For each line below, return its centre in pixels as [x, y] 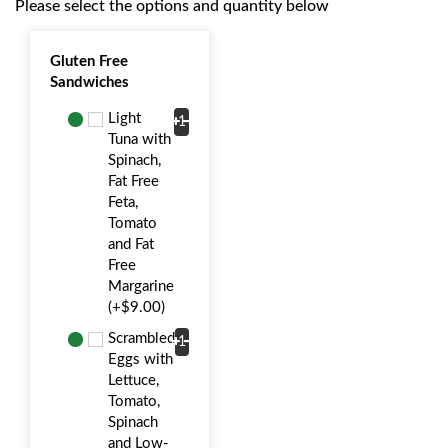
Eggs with [140, 359]
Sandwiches [89, 82]
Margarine [141, 286]
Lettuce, [133, 380]
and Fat [131, 244]
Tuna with [139, 139]
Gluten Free [89, 61]
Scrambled [141, 338]
